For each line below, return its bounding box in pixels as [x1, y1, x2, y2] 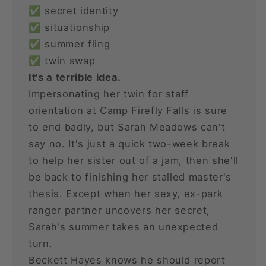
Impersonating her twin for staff [28, 87, 189, 100]
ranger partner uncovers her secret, [28, 204, 211, 216]
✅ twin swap [28, 54, 96, 66]
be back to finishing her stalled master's [28, 170, 232, 183]
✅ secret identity [28, 4, 119, 17]
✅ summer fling [28, 37, 110, 50]
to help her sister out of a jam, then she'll [28, 154, 239, 166]
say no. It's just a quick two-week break [28, 137, 230, 150]
